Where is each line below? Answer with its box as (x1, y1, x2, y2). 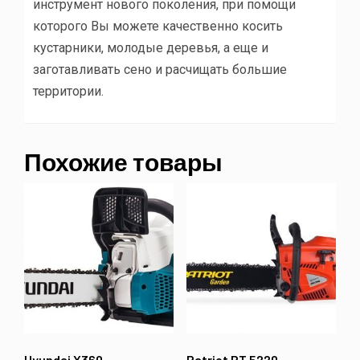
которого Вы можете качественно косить (33, 18, 283, 35)
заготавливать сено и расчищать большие (33, 62, 287, 78)
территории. (33, 84, 104, 100)
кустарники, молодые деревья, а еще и (33, 40, 268, 56)
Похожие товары (24, 147, 223, 177)
